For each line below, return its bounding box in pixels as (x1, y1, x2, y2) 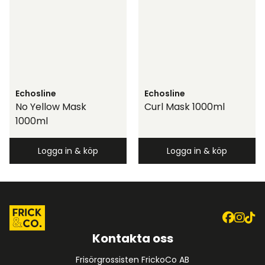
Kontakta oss (92, 230, 173, 247)
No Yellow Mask (15, 100, 86, 114)
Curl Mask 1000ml (144, 100, 225, 114)
